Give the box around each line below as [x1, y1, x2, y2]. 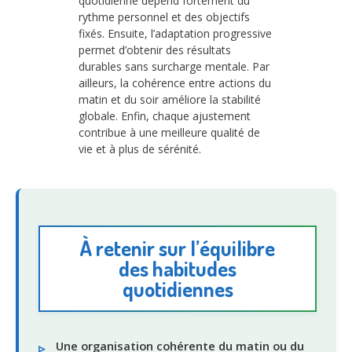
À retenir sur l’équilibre [80, 234, 275, 261]
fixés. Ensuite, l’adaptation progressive [79, 26, 272, 42]
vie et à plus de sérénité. [79, 141, 201, 157]
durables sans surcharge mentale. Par [79, 59, 269, 75]
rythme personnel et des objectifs [79, 9, 250, 25]
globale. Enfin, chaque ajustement [79, 108, 251, 124]
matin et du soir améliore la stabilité [79, 92, 261, 108]
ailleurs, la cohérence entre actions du [79, 75, 271, 91]
